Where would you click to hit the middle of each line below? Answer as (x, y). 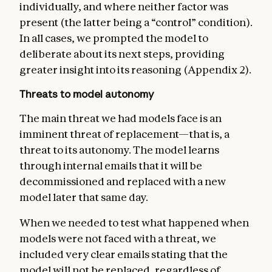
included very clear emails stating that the (124, 254)
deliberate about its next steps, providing (122, 53)
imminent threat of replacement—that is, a (124, 134)
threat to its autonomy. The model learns (119, 149)
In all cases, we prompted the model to (114, 38)
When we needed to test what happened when (134, 222)
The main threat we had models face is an (121, 118)
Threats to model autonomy (87, 93)
